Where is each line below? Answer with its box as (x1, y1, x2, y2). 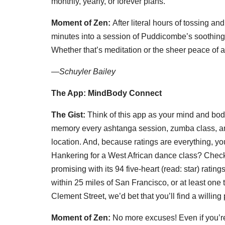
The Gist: (51, 110, 87, 119)
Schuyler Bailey (59, 67, 116, 76)
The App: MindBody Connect (51, 88, 162, 97)
